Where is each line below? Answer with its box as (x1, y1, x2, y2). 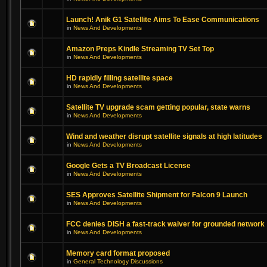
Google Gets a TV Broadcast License (66, 162, 191, 170)
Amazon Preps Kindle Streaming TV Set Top (66, 45, 214, 53)
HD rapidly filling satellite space (66, 74, 173, 82)
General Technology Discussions (73, 258, 163, 265)
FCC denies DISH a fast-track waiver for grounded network (66, 220, 265, 228)
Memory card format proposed (66, 249, 170, 257)
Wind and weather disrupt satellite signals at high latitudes (66, 132, 262, 141)
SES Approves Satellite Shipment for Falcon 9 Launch (66, 191, 247, 199)
